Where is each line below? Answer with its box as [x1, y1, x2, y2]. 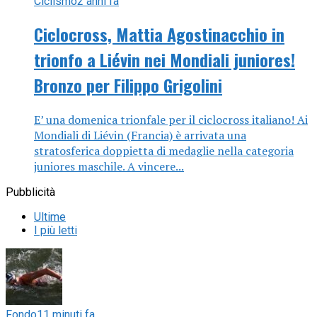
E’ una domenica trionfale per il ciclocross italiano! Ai [34, 112, 308, 128]
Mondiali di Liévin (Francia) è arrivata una [34, 127, 246, 144]
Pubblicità [6, 185, 55, 200]
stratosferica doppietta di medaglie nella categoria [34, 143, 294, 159]
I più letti [34, 224, 77, 238]
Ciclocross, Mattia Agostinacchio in [34, 21, 284, 47]
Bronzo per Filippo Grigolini [34, 72, 222, 98]
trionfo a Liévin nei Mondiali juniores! [34, 47, 295, 73]
